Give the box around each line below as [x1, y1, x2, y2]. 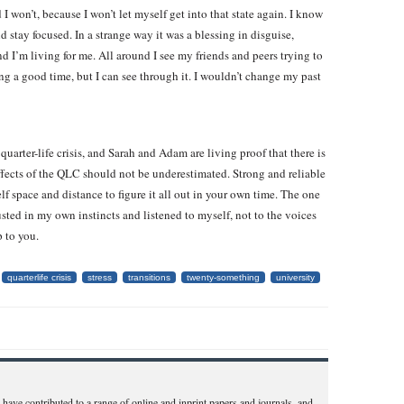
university [276, 272, 315, 282]
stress [87, 272, 112, 282]
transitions [128, 272, 170, 282]
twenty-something [187, 272, 260, 282]
